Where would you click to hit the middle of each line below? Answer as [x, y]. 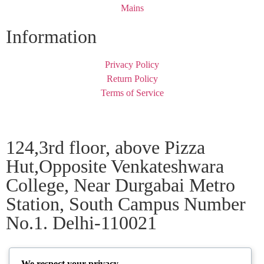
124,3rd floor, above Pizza [105, 148]
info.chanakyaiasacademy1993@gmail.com [132, 251]
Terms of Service [132, 93]
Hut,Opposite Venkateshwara [115, 166]
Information [51, 37]
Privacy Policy [132, 65]
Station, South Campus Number [126, 204]
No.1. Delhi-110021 [81, 223]
